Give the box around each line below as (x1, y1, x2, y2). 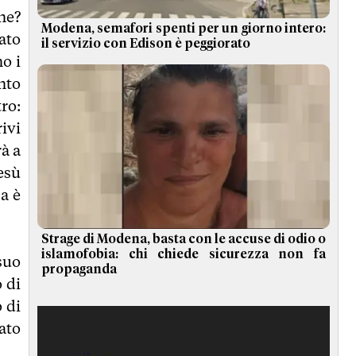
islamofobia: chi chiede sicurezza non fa (41, 248, 326, 261)
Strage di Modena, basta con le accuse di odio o (41, 233, 326, 246)
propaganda (41, 263, 117, 277)
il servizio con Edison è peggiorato (41, 37, 250, 51)
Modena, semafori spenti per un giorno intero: (41, 22, 326, 36)
